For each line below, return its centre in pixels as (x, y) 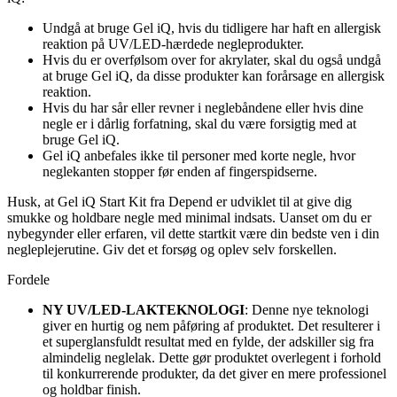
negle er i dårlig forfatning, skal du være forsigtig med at (199, 123)
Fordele (28, 279)
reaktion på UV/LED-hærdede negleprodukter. (173, 43)
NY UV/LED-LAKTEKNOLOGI (144, 309)
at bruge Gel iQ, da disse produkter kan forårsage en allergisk (214, 75)
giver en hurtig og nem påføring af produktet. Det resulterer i (211, 325)
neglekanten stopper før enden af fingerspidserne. (180, 171)
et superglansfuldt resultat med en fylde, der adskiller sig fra (208, 341)
